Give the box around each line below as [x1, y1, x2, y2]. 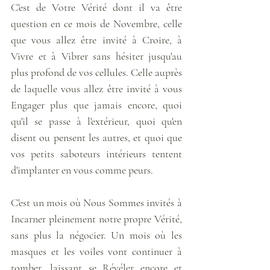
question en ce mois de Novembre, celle [11, 16, 182, 30]
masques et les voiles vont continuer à [11, 244, 182, 258]
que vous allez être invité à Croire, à [11, 33, 182, 46]
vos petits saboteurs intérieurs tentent [11, 146, 182, 160]
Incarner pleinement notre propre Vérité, [11, 212, 182, 225]
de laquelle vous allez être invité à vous [11, 81, 182, 95]
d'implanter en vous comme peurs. [11, 163, 153, 177]
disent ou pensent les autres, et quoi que [11, 130, 182, 144]
